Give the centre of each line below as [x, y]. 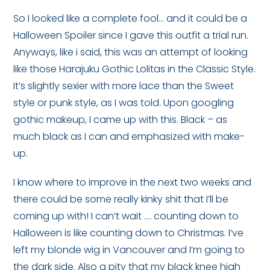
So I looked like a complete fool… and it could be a [130, 18]
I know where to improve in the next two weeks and [133, 182]
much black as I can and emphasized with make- [129, 137]
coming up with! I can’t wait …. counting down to [126, 216]
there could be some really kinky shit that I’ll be [121, 199]
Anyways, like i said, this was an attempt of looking [131, 52]
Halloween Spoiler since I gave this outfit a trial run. [131, 35]
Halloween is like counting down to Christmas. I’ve [129, 233]
